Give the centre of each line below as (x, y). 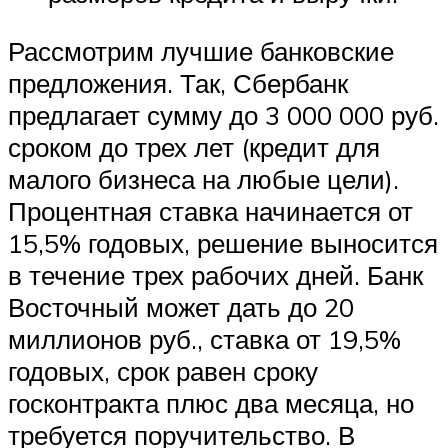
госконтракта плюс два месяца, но (211, 403)
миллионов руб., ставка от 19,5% (204, 339)
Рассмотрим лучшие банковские (201, 51)
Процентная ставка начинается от (210, 211)
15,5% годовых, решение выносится (223, 243)
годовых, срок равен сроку (163, 371)
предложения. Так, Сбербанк (178, 83)
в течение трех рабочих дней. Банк (215, 275)
